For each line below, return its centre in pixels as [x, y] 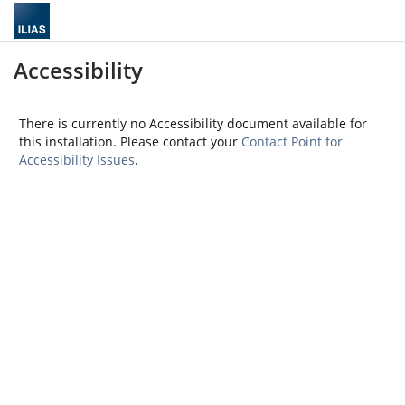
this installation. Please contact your [130, 141]
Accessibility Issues [77, 160]
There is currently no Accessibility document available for [193, 123]
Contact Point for [292, 141]
